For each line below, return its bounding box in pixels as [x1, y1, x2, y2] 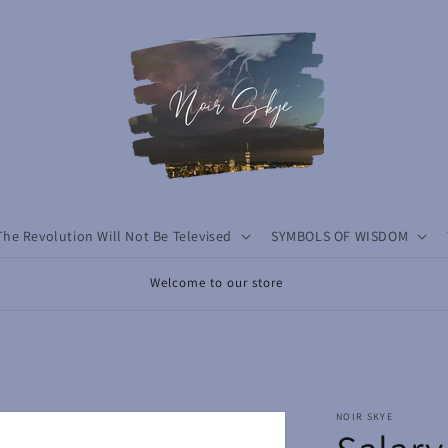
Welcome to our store [149, 274, 283, 291]
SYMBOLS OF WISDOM [271, 227, 409, 245]
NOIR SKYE [336, 410, 393, 423]
